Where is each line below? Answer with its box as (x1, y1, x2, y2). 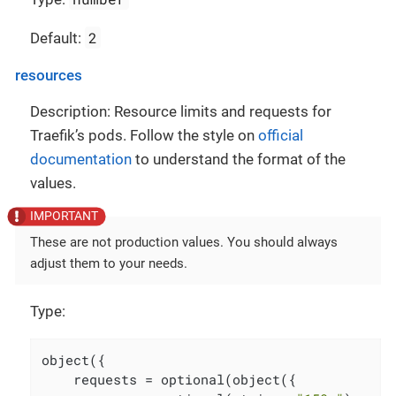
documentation (30, 149, 132, 168)
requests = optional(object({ (42, 369, 297, 388)
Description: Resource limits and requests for (30, 102, 331, 120)
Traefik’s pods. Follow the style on (30, 126, 258, 144)
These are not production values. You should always (30, 233, 338, 250)
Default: (30, 28, 85, 47)
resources (15, 65, 82, 84)
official (258, 126, 303, 144)
